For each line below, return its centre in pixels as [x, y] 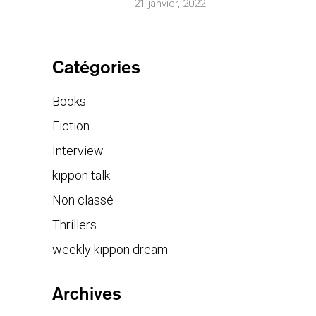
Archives [87, 294]
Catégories [96, 67]
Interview [78, 151]
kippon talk [81, 176]
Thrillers [74, 225]
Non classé [83, 200]
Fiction [71, 126]
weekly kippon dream [110, 250]
